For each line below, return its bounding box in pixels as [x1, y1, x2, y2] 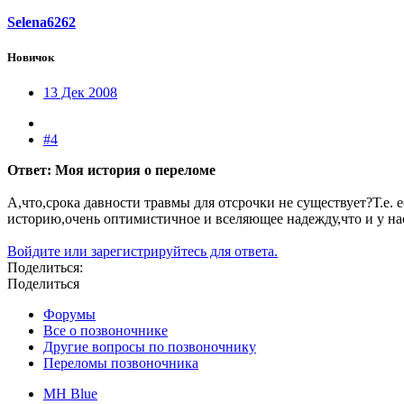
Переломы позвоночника [43, 355, 198, 372]
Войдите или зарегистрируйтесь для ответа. [7, 243, 278, 260]
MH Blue [43, 386, 97, 402]
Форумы [43, 307, 96, 323]
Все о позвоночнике [43, 323, 168, 339]
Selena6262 [7, 14, 76, 30]
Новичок [7, 50, 54, 65]
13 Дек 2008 [43, 85, 117, 101]
